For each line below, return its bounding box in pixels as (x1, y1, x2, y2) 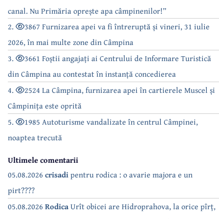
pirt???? (8, 184, 35, 196)
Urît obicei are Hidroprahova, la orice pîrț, (68, 200, 216, 212)
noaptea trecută (8, 131, 62, 143)
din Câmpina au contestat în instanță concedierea (8, 67, 176, 80)
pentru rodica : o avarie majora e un (68, 168, 193, 180)
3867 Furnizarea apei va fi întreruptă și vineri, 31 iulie (24, 20, 210, 32)
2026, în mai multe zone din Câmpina (8, 36, 133, 48)
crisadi (45, 168, 68, 180)
